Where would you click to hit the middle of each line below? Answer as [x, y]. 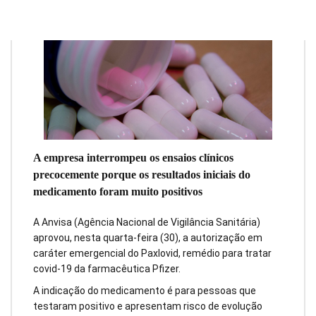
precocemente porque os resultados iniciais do [142, 175]
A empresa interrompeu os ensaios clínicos [133, 158]
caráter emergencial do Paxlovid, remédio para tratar [152, 254]
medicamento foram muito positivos [118, 192]
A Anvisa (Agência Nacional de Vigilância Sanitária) [147, 223]
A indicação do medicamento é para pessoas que [145, 290]
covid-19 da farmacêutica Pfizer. [107, 269]
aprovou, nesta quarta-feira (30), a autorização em [148, 238]
